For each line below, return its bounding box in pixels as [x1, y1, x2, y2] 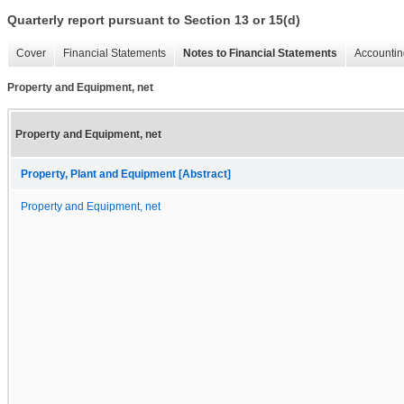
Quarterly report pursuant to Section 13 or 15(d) [7, 13, 300, 28]
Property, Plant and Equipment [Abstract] [21, 168, 231, 179]
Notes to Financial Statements [183, 47, 337, 60]
